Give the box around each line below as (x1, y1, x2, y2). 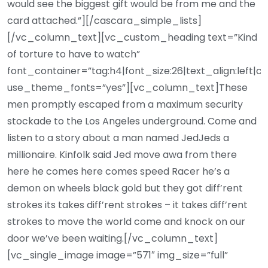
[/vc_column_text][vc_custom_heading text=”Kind (7, 30, 257, 44)
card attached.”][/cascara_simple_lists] (7, 13, 202, 28)
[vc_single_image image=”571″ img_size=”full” (7, 248, 228, 262)
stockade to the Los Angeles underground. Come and (7, 114, 257, 128)
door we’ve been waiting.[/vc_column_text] (7, 231, 218, 245)
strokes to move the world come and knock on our (7, 214, 245, 229)
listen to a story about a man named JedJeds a (7, 130, 229, 145)
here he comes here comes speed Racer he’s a (7, 164, 230, 178)
